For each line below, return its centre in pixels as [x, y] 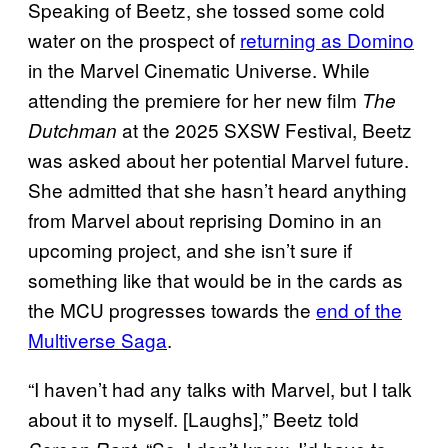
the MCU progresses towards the [172, 310]
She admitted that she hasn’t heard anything [217, 190]
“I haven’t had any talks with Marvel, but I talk [220, 389]
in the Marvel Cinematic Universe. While [199, 70]
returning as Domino [327, 40]
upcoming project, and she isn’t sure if [190, 250]
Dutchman [72, 130]
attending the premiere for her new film [195, 100]
